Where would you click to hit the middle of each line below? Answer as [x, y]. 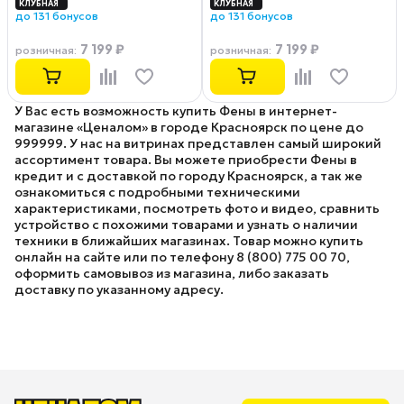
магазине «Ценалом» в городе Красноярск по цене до [189, 127]
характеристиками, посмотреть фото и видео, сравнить [197, 208]
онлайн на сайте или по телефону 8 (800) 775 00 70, [182, 257]
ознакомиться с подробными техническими [157, 192]
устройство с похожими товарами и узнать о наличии [186, 225]
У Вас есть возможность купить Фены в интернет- [176, 111]
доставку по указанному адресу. [119, 289]
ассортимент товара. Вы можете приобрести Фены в [186, 160]
